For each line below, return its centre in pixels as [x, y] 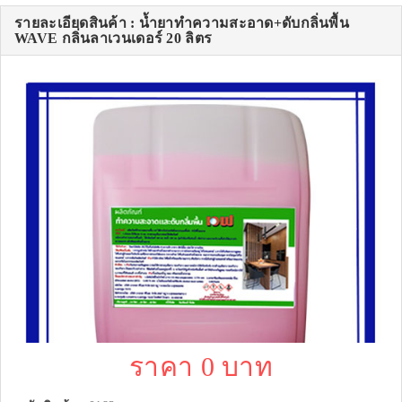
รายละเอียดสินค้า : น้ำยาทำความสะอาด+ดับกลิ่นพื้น [182, 23]
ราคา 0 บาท [201, 367]
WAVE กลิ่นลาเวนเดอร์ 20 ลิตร [114, 39]
